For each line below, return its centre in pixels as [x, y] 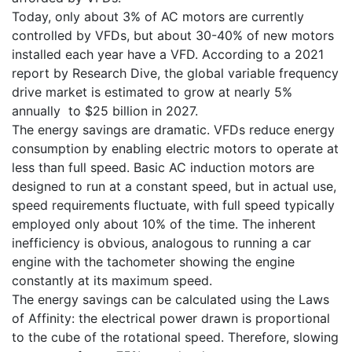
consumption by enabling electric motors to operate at [175, 148]
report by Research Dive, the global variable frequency [175, 73]
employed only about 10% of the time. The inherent [164, 224]
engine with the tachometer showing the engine [153, 261]
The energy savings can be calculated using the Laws [170, 299]
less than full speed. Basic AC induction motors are [163, 167]
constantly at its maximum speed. [112, 280]
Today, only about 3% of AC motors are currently [158, 16]
